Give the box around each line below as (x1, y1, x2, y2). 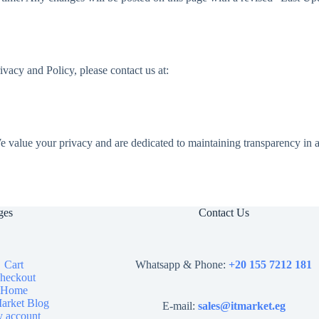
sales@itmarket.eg (197, 300, 286, 313)
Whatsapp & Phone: (135, 258, 226, 271)
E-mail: (162, 300, 198, 313)
